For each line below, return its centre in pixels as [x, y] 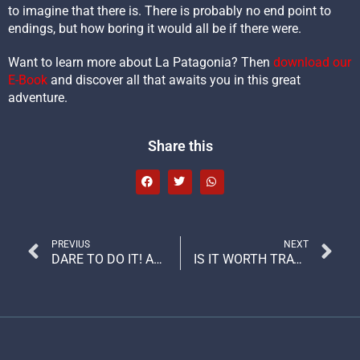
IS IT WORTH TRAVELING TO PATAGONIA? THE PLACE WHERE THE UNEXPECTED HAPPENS [297, 260]
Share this [180, 145]
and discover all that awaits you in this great [176, 80]
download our [312, 62]
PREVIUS [71, 245]
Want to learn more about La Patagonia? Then [141, 62]
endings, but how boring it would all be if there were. [155, 28]
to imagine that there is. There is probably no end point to [170, 10]
